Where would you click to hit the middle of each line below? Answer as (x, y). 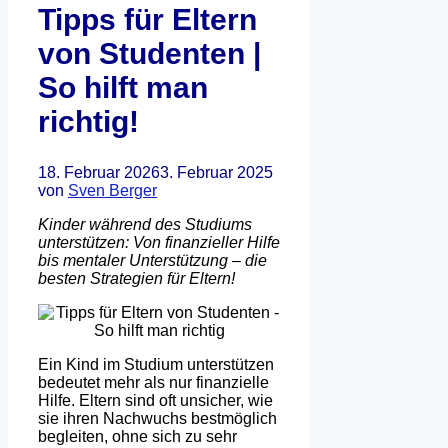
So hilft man (123, 87)
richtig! (88, 121)
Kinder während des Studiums (145, 224)
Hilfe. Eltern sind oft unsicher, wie (155, 400)
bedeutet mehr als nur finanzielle (153, 382)
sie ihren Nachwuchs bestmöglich (157, 418)
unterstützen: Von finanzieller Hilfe (159, 242)
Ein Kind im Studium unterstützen (156, 364)
